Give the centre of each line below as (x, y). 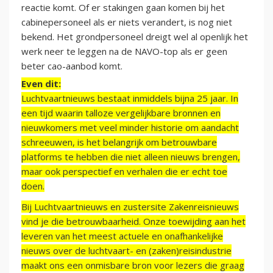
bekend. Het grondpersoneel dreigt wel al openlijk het (135, 37)
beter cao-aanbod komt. (72, 66)
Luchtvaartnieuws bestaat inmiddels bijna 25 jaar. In (130, 98)
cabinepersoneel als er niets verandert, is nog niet (127, 22)
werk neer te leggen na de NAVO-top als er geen (124, 51)
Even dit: (41, 84)
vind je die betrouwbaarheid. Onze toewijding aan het (133, 222)
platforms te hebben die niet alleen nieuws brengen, (131, 157)
